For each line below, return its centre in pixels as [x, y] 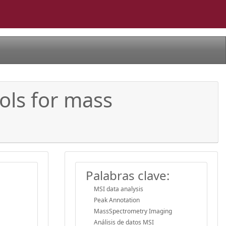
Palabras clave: [128, 175]
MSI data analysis [119, 189]
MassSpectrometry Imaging [133, 211]
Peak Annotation [117, 200]
